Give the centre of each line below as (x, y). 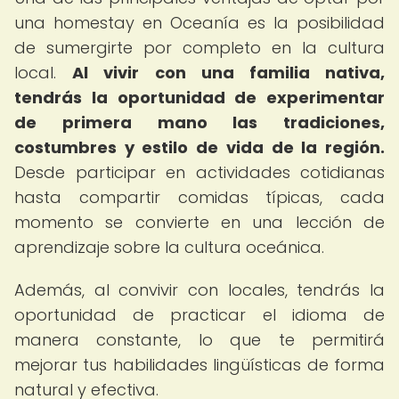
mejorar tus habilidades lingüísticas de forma (199, 365)
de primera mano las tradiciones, (199, 122)
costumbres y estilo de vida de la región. (199, 147)
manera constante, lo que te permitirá (199, 340)
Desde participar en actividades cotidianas (199, 172)
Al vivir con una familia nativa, (229, 73)
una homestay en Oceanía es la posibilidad (199, 23)
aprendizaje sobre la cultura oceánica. (169, 247)
